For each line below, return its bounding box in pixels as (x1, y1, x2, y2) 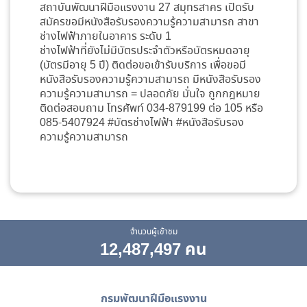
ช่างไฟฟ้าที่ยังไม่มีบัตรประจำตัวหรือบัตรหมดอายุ (40, 43, 251, 60)
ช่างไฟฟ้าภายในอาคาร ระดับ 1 (40, 29, 172, 45)
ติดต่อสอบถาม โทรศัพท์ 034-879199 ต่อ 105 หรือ (40, 101, 264, 117)
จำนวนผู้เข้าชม (130, 226, 177, 238)
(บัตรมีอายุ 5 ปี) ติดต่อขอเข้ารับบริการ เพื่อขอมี (40, 58, 247, 74)
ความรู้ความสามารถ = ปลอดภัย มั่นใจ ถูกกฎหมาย (40, 86, 261, 103)
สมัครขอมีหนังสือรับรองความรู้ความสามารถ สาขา (40, 14, 260, 31)
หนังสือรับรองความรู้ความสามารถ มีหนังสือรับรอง (40, 72, 262, 88)
